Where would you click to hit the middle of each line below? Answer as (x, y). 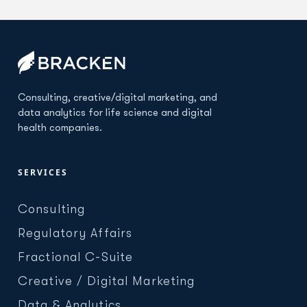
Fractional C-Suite (76, 257)
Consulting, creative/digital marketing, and (118, 99)
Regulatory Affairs (75, 233)
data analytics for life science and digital (115, 114)
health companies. (60, 129)
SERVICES (43, 173)
